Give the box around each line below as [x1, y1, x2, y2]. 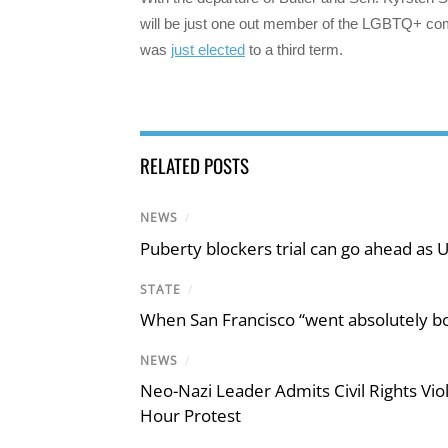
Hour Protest [140, 404, 241, 428]
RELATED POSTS [140, 151, 249, 180]
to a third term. [245, 41, 343, 59]
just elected [171, 41, 245, 59]
